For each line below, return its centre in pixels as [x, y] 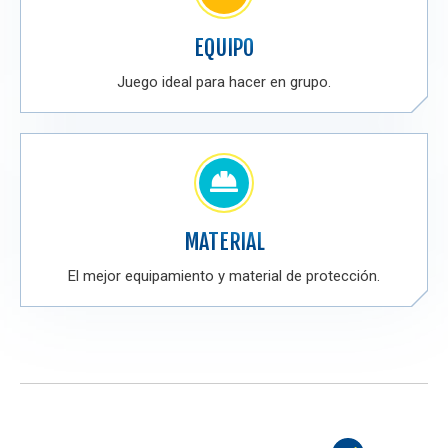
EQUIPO [224, 47]
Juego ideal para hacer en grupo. [224, 82]
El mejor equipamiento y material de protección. [224, 276]
